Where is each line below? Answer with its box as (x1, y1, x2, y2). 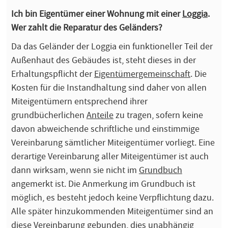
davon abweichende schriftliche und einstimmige (11, 122, 199, 135)
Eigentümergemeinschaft (94, 67, 190, 80)
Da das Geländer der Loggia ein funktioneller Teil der (11, 40, 213, 52)
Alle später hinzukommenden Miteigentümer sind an (11, 205, 213, 217)
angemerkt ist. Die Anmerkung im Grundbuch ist (11, 177, 195, 190)
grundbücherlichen (11, 108, 87, 121)
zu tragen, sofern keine (113, 108, 203, 121)
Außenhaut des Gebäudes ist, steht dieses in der (11, 53, 196, 66)
